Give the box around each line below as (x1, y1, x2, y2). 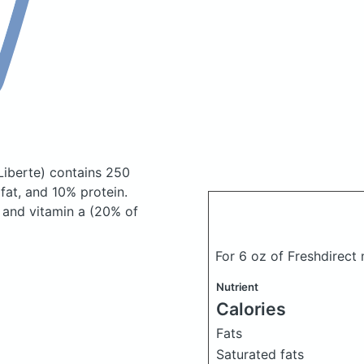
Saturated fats (216, 345, 304, 362)
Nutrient (216, 279, 258, 293)
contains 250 (45, 163, 130, 180)
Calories (216, 297, 286, 319)
